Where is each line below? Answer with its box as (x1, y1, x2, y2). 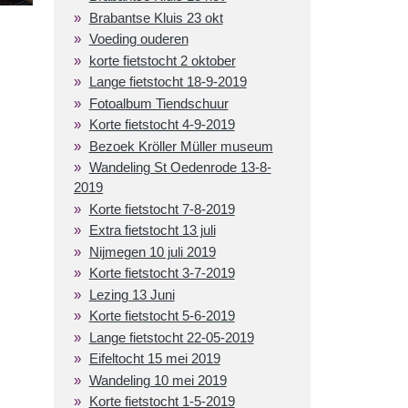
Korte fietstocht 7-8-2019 (88, 200, 235, 217)
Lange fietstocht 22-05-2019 (88, 329, 254, 345)
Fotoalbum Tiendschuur (88, 95, 229, 111)
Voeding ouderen (88, 31, 189, 47)
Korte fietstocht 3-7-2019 (88, 265, 235, 281)
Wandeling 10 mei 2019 (88, 372, 227, 388)
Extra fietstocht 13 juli (88, 222, 216, 239)
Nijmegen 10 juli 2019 (88, 243, 216, 260)
